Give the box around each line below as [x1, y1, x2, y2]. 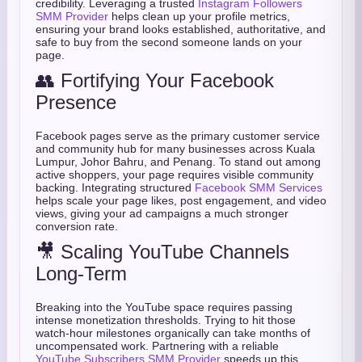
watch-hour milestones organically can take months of [36, 326, 310, 339]
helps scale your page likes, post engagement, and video [36, 194, 326, 207]
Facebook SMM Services [195, 181, 322, 194]
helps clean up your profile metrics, [108, 10, 290, 23]
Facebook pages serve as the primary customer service [36, 129, 320, 142]
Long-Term [36, 263, 127, 284]
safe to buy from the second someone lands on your [36, 36, 302, 48]
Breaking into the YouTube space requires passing [36, 301, 293, 314]
